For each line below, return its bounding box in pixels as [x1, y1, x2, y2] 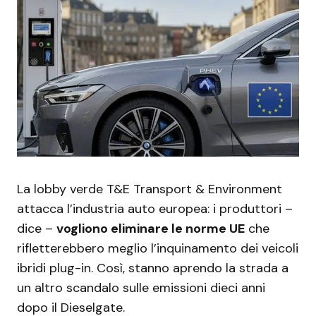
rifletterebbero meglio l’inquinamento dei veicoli [17, 239, 298, 257]
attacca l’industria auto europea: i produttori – [17, 200, 293, 217]
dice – [17, 219, 56, 237]
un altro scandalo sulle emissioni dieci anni [17, 279, 265, 296]
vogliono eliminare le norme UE [56, 219, 245, 237]
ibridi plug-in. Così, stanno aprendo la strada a [17, 259, 288, 276]
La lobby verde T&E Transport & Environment [17, 180, 282, 197]
